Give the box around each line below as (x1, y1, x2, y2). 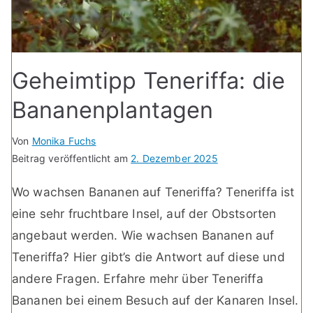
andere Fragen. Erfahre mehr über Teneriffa (12, 271, 263, 286)
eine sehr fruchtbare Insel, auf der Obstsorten (12, 206, 277, 221)
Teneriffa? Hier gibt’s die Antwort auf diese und (12, 249, 285, 265)
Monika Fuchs (31, 135, 96, 147)
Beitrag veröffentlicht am (12, 152, 131, 165)
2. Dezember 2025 (131, 152, 218, 165)
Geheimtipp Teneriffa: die (12, 67, 286, 95)
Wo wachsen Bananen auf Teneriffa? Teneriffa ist (12, 184, 295, 200)
